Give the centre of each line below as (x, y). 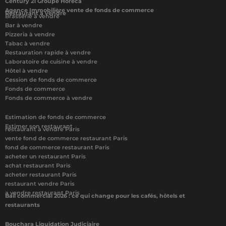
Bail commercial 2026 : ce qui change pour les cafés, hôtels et (95, 196)
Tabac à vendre (27, 44)
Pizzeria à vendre (30, 35)
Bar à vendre (24, 25)
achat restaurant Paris (38, 166)
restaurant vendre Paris (40, 184)
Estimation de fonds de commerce (55, 117)
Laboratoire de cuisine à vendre (51, 62)
